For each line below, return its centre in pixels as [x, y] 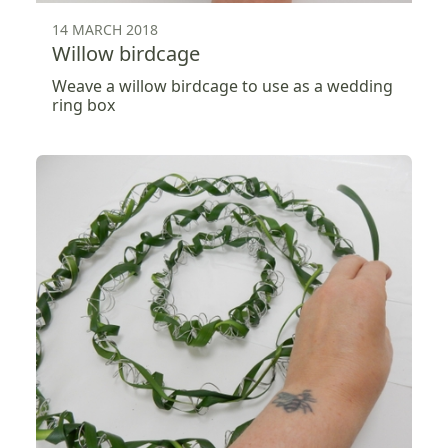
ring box [83, 104]
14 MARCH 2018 [105, 29]
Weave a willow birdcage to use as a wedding [222, 85]
